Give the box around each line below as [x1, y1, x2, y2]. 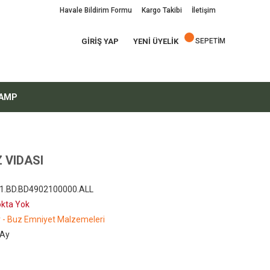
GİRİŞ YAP [81, 36, 119, 46]
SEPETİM [195, 37, 225, 45]
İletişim [192, 6, 216, 14]
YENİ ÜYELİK [133, 36, 178, 46]
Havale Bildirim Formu [60, 6, 132, 14]
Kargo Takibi [142, 6, 182, 14]
